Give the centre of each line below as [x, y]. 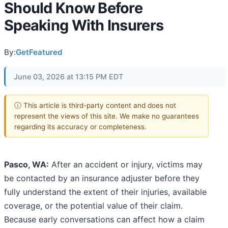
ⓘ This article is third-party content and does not [95, 105]
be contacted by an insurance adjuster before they [102, 178]
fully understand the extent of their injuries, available [105, 192]
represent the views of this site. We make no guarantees [107, 116]
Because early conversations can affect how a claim [104, 220]
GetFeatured [39, 52]
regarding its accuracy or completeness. [80, 126]
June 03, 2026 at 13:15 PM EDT [68, 77]
